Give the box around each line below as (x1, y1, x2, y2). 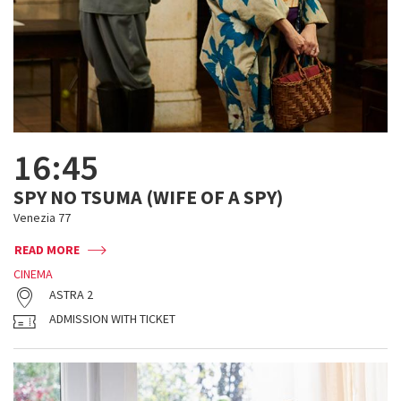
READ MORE (14, 242, 80, 258)
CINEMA (13, 266, 53, 282)
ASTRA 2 (49, 286, 93, 303)
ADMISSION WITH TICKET (49, 311, 175, 327)
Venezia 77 (13, 209, 71, 226)
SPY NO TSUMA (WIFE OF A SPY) (13, 184, 283, 209)
